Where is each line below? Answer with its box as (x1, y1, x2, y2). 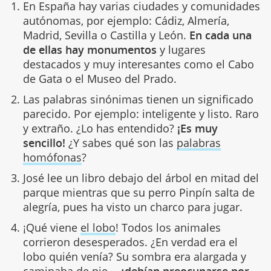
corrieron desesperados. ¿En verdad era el (22, 234, 238, 249)
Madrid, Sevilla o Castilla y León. (22, 27, 189, 42)
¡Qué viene (22, 220, 80, 235)
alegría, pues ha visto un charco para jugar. (22, 199, 243, 214)
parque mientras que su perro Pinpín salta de (22, 184, 255, 200)
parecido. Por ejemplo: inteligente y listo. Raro (22, 106, 259, 121)
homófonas (22, 149, 82, 165)
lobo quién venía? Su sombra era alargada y (22, 249, 246, 264)
